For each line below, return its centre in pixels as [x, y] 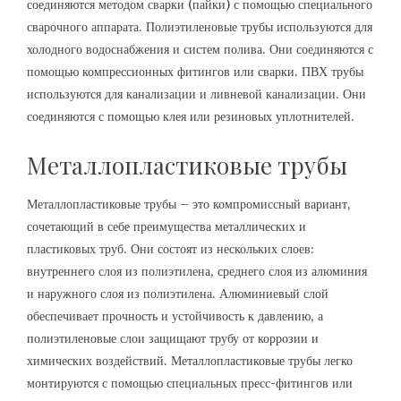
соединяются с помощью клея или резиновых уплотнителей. [191, 116]
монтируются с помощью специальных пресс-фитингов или [190, 383]
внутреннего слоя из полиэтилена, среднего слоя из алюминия [197, 271]
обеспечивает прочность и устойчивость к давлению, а [175, 316]
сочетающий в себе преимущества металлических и [166, 226]
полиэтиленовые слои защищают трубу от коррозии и [173, 338]
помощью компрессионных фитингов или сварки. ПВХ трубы [195, 72]
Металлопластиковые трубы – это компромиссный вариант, [189, 204]
